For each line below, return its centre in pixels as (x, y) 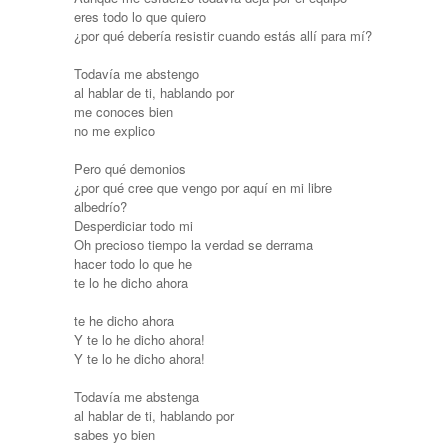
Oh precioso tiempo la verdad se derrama (193, 244)
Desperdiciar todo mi (133, 225)
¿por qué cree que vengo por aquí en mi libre (203, 187)
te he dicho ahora (124, 320)
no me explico (114, 130)
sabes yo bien (114, 434)
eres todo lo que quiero (140, 16)
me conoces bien (123, 111)
